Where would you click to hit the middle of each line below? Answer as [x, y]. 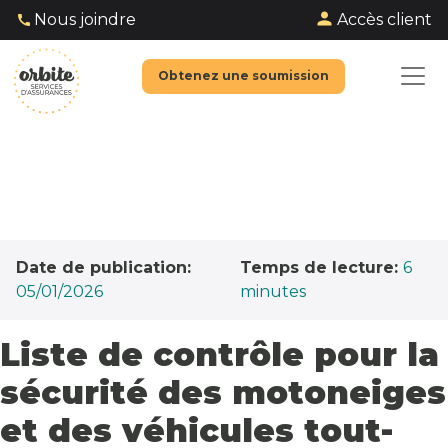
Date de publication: [103, 267]
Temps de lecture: [321, 267]
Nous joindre [85, 19]
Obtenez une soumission [243, 75]
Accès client [384, 19]
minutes [273, 291]
